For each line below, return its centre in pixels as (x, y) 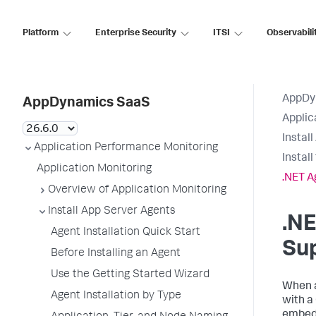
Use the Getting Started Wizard (130, 275)
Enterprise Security (136, 33)
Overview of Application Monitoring (137, 190)
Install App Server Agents (111, 212)
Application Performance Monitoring (126, 148)
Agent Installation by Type (116, 296)
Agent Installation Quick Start (126, 233)
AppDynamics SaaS (86, 104)
